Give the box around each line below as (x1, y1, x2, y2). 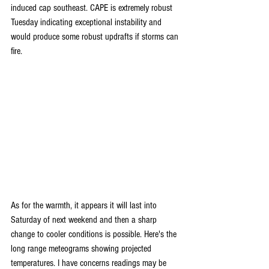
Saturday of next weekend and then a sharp (11, 214, 159, 225)
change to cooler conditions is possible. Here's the (11, 228, 179, 240)
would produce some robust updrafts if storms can (11, 31, 181, 42)
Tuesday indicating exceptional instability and (11, 16, 164, 28)
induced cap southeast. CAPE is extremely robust (11, 2, 175, 13)
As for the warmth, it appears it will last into (11, 199, 159, 211)
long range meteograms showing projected (11, 243, 154, 254)
